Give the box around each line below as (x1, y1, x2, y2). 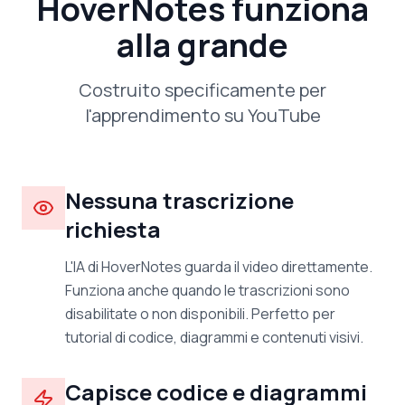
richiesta (65, 214, 161, 244)
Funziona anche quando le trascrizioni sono (65, 280, 350, 300)
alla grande (117, 23, 288, 67)
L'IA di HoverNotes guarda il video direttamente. (65, 257, 372, 277)
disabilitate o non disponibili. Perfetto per (65, 304, 335, 324)
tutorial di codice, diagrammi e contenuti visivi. (65, 327, 363, 347)
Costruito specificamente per (79, 78, 326, 102)
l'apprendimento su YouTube (84, 103, 321, 127)
